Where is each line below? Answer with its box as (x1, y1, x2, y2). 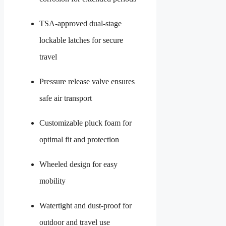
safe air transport (39, 94, 92, 103)
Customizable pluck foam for (39, 119, 132, 128)
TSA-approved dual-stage (39, 19, 122, 28)
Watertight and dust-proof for (39, 201, 132, 210)
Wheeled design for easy (39, 160, 118, 169)
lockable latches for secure (39, 36, 123, 45)
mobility (39, 177, 66, 186)
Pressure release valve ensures (39, 77, 135, 86)
